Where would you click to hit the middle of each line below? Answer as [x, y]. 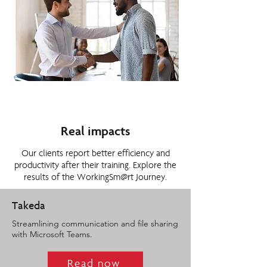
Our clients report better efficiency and [95, 154]
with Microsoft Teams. [52, 234]
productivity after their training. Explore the [95, 166]
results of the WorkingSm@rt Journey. [95, 178]
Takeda [29, 207]
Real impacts [95, 132]
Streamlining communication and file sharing [95, 223]
